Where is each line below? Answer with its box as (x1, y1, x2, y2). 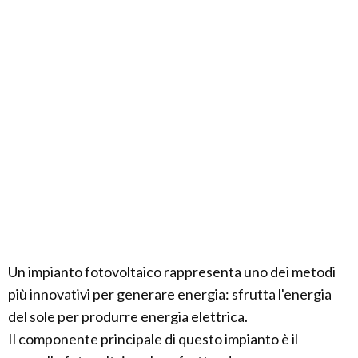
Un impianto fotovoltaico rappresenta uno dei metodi (8, 263, 336, 280)
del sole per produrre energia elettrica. (8, 308, 248, 325)
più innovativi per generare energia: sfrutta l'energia (8, 285, 332, 303)
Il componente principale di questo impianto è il (8, 330, 298, 348)
